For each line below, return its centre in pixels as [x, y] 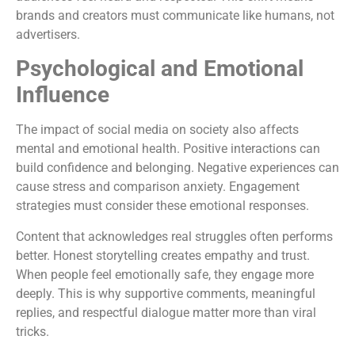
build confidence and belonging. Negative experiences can [177, 168]
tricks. [32, 331]
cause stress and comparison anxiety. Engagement [158, 187]
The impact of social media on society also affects [157, 130]
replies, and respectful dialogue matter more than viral [166, 312]
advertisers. [48, 34]
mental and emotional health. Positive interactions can [168, 149]
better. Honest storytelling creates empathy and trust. [163, 255]
